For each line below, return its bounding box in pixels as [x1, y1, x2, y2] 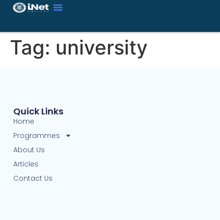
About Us [13, 144, 45, 155]
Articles [13, 159, 38, 169]
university [55, 35, 148, 59]
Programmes [13, 130, 60, 140]
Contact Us [13, 173, 53, 183]
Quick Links [13, 105, 63, 117]
